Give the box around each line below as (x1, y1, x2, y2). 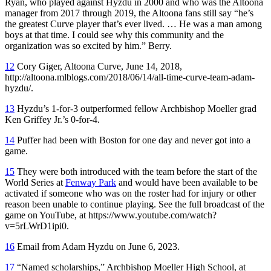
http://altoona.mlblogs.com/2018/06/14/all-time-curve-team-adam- (5, 71, 255, 82)
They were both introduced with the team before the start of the (15, 166, 257, 177)
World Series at (5, 177, 65, 188)
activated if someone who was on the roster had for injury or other (5, 188, 256, 198)
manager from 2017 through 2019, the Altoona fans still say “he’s (5, 7, 253, 18)
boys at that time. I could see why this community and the (5, 29, 224, 40)
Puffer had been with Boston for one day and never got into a (15, 134, 250, 145)
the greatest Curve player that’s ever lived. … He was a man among (5, 18, 262, 29)
